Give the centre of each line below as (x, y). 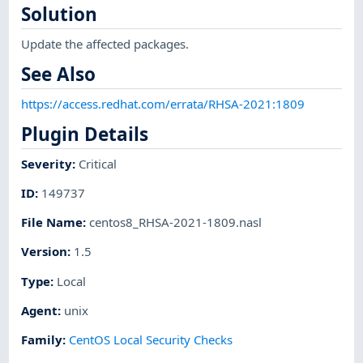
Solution (60, 15)
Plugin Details (85, 134)
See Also (59, 75)
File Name (52, 222)
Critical (98, 163)
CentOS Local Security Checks (151, 340)
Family (42, 340)
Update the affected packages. (105, 43)
